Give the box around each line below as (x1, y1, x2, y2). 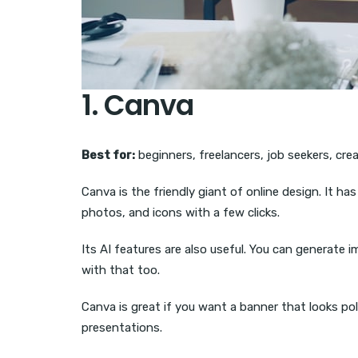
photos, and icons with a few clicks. (82, 205, 280, 221)
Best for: (82, 148, 135, 163)
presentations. (82, 320, 162, 336)
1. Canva (82, 86, 193, 125)
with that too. (82, 263, 160, 278)
